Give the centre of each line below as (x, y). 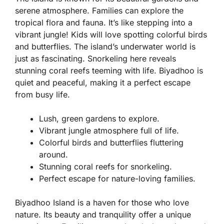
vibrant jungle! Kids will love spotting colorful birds (111, 35)
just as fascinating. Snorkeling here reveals (95, 59)
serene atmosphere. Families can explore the (99, 11)
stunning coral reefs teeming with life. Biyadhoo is (109, 71)
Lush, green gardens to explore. (99, 119)
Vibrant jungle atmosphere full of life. (109, 131)
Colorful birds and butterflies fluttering (111, 143)
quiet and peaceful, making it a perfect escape (103, 83)
